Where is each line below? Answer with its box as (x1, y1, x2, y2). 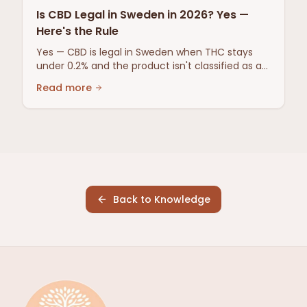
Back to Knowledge (113, 193, 210, 206)
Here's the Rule (36, 23, 119, 39)
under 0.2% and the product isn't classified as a (36, 59, 262, 73)
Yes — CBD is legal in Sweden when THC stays (36, 45, 253, 59)
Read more (36, 81, 92, 95)
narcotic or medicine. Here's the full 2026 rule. (36, 73, 256, 86)
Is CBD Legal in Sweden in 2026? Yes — (36, 7, 249, 23)
